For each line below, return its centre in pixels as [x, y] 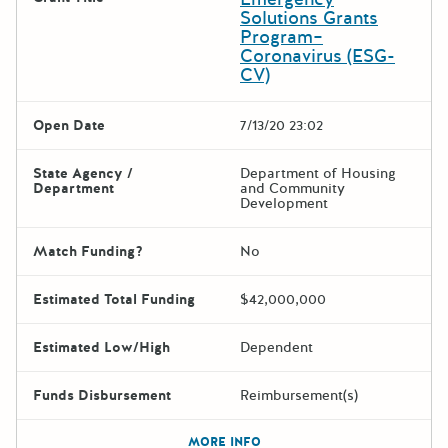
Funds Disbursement [102, 395]
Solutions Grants [309, 17]
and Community [292, 188]
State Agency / [83, 173]
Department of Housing [318, 173]
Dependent [276, 347]
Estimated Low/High [101, 347]
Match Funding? [88, 251]
